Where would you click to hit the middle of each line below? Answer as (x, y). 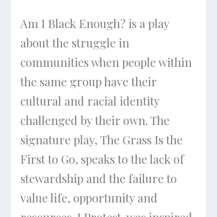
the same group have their (89, 81)
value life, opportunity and (89, 197)
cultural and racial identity (90, 101)
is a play (147, 23)
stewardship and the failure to (99, 178)
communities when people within (106, 62)
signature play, (61, 139)
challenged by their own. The (95, 120)
